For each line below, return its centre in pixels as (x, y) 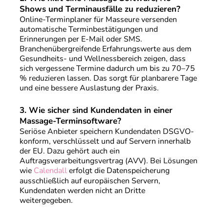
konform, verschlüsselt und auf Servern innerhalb (105, 142)
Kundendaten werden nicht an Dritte (82, 191)
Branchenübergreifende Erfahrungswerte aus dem (105, 49)
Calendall (50, 171)
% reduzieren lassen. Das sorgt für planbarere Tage (108, 78)
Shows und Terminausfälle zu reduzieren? (100, 9)
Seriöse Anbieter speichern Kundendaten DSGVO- (107, 132)
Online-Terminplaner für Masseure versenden (98, 19)
